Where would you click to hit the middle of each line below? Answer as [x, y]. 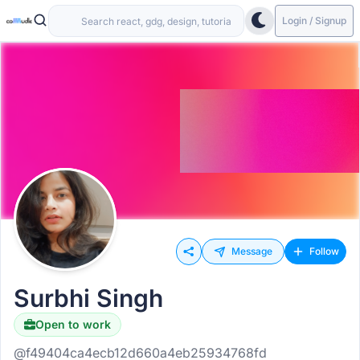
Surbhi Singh [88, 298]
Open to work [73, 324]
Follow [324, 251]
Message [252, 251]
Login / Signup [314, 20]
